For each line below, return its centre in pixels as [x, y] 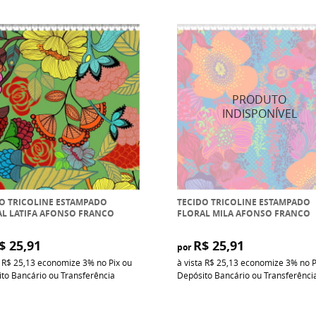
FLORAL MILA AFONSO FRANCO [243, 213]
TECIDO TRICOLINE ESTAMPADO [243, 202]
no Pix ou [114, 262]
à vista [190, 262]
